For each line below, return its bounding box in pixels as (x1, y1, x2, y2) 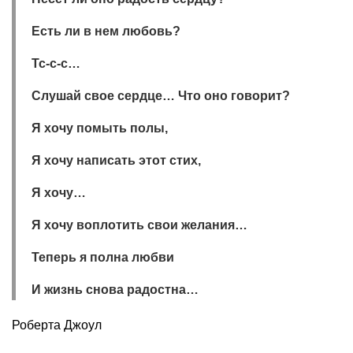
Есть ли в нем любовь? (32, 24, 180, 38)
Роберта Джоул (12, 318, 102, 332)
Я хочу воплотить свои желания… (32, 218, 247, 232)
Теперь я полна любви (32, 251, 174, 264)
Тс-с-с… (32, 57, 80, 70)
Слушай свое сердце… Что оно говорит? (32, 89, 290, 102)
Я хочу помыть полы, (32, 121, 168, 135)
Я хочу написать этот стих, (32, 154, 201, 167)
